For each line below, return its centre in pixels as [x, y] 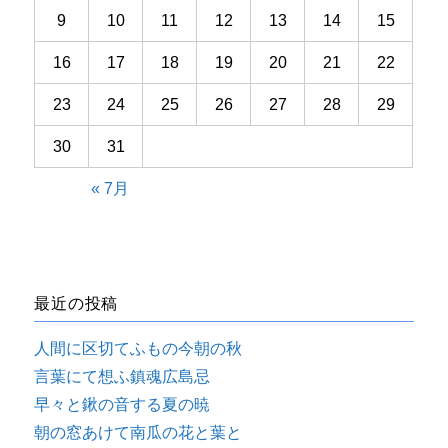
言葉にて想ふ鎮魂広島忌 [122, 376]
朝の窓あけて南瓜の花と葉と [138, 432]
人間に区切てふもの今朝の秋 [138, 348]
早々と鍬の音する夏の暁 [122, 404]
